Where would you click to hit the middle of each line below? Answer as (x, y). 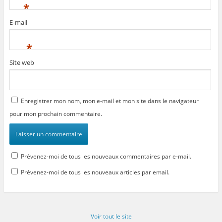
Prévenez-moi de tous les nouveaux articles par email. (95, 172)
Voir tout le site (111, 217)
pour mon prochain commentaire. (55, 114)
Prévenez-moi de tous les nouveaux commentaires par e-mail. (106, 157)
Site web (22, 63)
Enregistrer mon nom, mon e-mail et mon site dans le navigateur (110, 101)
